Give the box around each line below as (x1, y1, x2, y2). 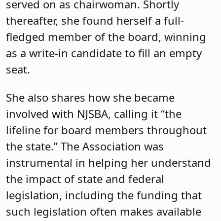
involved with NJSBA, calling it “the (6, 106, 182, 121)
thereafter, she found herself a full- (6, 12, 184, 28)
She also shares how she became (6, 90, 175, 105)
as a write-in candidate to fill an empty (6, 45, 202, 60)
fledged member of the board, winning (6, 29, 206, 44)
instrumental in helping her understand (6, 155, 211, 170)
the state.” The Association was (6, 139, 164, 154)
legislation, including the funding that (6, 187, 202, 203)
